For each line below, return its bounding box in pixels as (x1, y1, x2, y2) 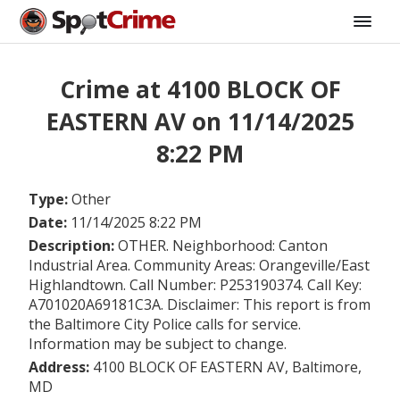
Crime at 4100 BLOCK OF (59, 73, 341, 106)
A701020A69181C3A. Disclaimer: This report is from (29, 294, 371, 314)
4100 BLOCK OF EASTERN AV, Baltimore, (93, 356, 362, 377)
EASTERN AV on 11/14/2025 (46, 105, 354, 138)
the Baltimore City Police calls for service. (29, 313, 301, 334)
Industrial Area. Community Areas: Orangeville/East (29, 254, 370, 275)
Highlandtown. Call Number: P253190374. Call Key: (29, 274, 362, 295)
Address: (29, 356, 93, 377)
